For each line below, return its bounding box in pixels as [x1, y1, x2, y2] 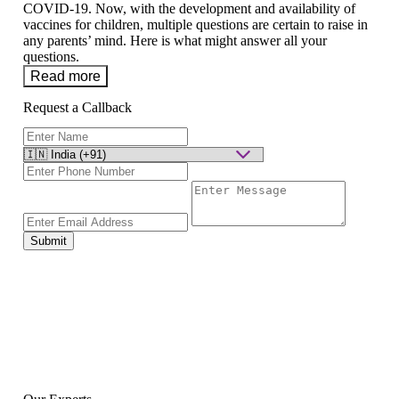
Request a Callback [23, 99, 132, 115]
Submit [30, 233, 67, 248]
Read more [30, 68, 101, 85]
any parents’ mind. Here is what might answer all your [23, 33, 327, 49]
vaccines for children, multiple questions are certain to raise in [23, 17, 368, 33]
